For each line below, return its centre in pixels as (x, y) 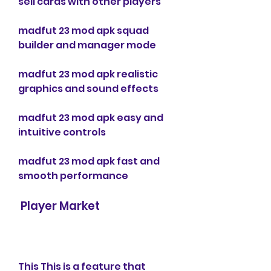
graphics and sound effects (88, 89)
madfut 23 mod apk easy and (91, 118)
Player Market (60, 206)
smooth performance (73, 176)
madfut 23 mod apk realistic (88, 74)
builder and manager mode (87, 45)
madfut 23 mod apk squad (83, 31)
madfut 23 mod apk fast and (89, 161)
